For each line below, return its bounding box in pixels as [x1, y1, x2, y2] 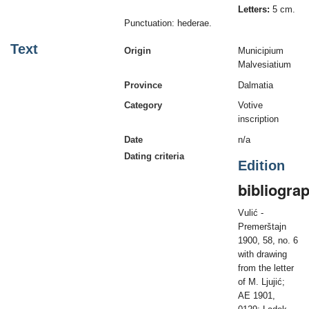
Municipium [238, 45, 283, 56]
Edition [238, 158, 285, 174]
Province [124, 79, 162, 90]
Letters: [238, 3, 272, 14]
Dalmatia [238, 79, 273, 90]
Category [124, 100, 162, 111]
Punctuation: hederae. [124, 17, 212, 28]
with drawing [238, 249, 287, 260]
